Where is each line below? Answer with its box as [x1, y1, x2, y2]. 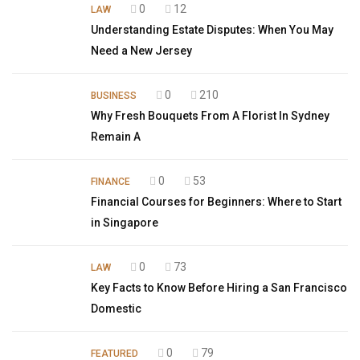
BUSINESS [91, 90, 137, 101]
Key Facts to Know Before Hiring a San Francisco [91, 281, 347, 294]
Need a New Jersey [91, 44, 192, 57]
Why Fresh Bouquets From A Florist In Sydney [91, 109, 329, 122]
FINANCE [91, 176, 130, 187]
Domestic [91, 302, 141, 315]
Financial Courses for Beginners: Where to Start [91, 195, 342, 208]
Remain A [91, 130, 141, 143]
